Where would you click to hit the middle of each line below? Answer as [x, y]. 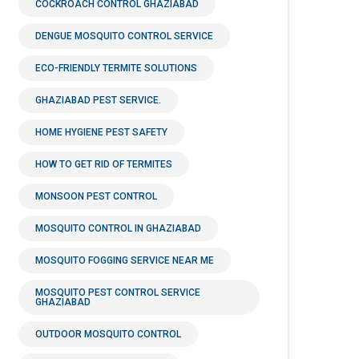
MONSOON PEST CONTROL [96, 196]
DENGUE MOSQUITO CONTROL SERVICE [124, 36]
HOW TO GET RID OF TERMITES [104, 164]
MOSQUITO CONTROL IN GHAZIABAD [118, 228]
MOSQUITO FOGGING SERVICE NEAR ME [125, 260]
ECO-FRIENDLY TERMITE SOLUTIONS [116, 68]
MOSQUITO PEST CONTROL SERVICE [118, 292]
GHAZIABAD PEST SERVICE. [98, 100]
